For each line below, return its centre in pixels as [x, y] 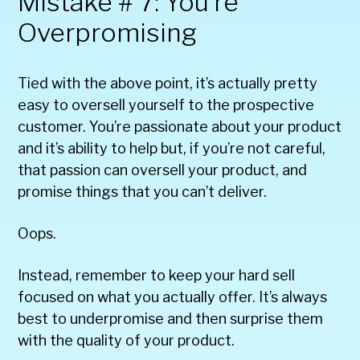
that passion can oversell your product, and [163, 170]
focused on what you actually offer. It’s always [173, 297]
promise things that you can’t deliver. [143, 191]
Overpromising [108, 32]
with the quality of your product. [127, 340]
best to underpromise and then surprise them [171, 318]
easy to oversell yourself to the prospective [166, 104]
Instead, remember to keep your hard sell [157, 275]
